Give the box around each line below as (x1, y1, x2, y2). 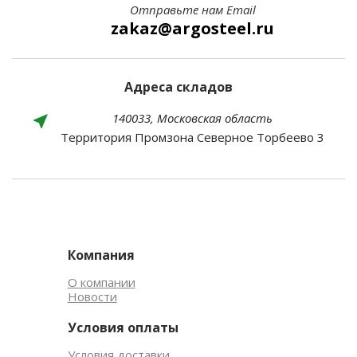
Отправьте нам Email (129, 2, 256, 18)
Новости (67, 288, 117, 304)
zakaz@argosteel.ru (111, 18, 274, 39)
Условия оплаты (67, 319, 178, 336)
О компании (67, 274, 135, 290)
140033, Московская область (112, 110, 273, 126)
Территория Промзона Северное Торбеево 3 (60, 129, 324, 145)
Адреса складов (124, 78, 233, 96)
